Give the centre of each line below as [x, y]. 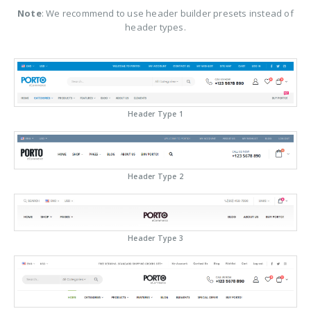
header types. [155, 27]
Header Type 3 [155, 238]
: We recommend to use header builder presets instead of [167, 13]
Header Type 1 [155, 114]
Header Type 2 [155, 177]
